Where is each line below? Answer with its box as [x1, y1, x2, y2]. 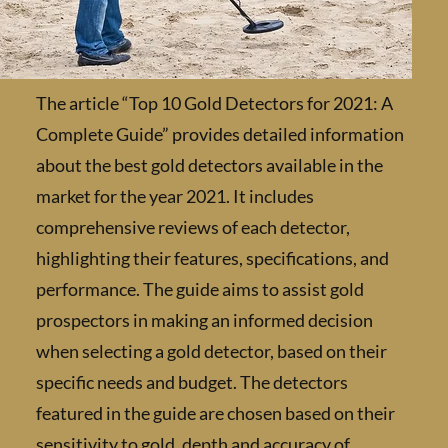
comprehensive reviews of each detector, [104, 216, 418, 239]
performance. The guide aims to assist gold [104, 278, 432, 301]
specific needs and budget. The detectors [104, 371, 416, 394]
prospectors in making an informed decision [104, 309, 441, 332]
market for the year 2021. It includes [104, 185, 382, 208]
